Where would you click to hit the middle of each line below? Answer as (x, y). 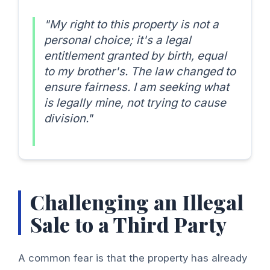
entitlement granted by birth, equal (135, 56)
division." (68, 119)
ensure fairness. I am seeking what (136, 87)
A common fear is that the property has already (133, 258)
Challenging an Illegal (137, 202)
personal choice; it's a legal (117, 40)
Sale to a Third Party (128, 224)
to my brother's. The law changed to (140, 72)
